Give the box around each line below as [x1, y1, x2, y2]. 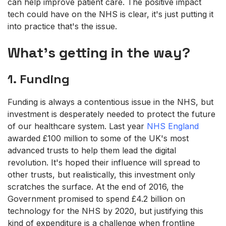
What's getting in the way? [8, 43, 190, 62]
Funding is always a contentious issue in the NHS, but [8, 96, 213, 107]
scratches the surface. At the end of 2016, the [8, 181, 184, 192]
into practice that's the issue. [8, 21, 117, 31]
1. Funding [8, 71, 70, 87]
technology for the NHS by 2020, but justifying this [8, 205, 203, 216]
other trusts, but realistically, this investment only [8, 169, 195, 180]
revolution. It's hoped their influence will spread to [8, 157, 200, 167]
